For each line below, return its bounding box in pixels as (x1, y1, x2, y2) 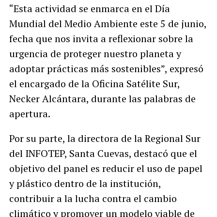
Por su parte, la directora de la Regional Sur (9, 131, 201, 145)
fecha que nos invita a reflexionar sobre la (9, 31, 193, 45)
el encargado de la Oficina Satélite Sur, (9, 77, 180, 90)
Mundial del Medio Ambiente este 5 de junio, (9, 16, 206, 30)
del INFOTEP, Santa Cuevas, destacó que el (9, 146, 197, 160)
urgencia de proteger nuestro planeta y (9, 46, 181, 60)
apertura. (9, 107, 50, 120)
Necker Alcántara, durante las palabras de (9, 92, 196, 105)
